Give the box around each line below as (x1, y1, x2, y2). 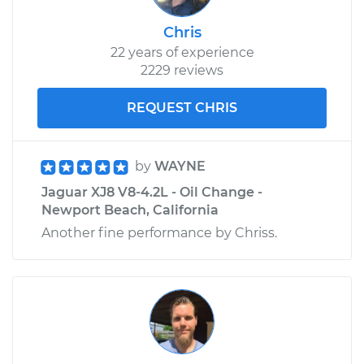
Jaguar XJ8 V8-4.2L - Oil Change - (41, 184, 262, 200)
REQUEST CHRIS (127, 99, 237, 115)
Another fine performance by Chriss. (41, 224, 277, 240)
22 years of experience (110, 44, 254, 60)
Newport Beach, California (41, 201, 219, 218)
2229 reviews (141, 62, 223, 78)
